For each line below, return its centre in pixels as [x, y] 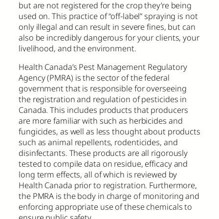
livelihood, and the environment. [77, 48]
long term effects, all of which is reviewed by [98, 175]
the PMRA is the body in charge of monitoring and [109, 196]
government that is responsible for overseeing [103, 89]
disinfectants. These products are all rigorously [103, 153]
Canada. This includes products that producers [103, 110]
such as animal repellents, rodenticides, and [98, 142]
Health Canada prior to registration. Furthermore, [108, 186]
